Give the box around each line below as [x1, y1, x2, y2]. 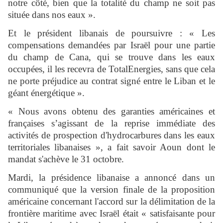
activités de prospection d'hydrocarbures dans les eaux [8, 130, 215, 141]
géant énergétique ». [8, 88, 85, 99]
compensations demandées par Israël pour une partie [8, 40, 215, 51]
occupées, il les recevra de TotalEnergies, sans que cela [8, 64, 215, 75]
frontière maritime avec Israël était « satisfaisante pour [8, 208, 215, 219]
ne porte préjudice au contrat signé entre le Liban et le [8, 76, 215, 87]
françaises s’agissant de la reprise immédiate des [8, 118, 215, 129]
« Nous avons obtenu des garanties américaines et [8, 106, 215, 117]
